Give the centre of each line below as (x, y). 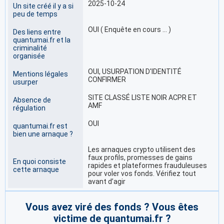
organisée (29, 56)
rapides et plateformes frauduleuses (147, 166)
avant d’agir (107, 182)
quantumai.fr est (40, 126)
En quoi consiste (39, 162)
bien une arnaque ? (43, 134)
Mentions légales (40, 74)
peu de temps (35, 14)
